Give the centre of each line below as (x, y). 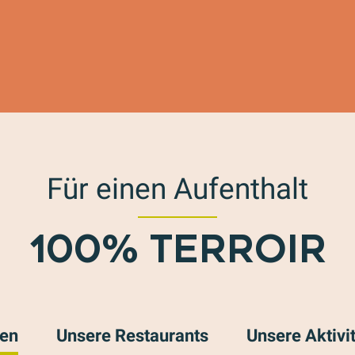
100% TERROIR (177, 250)
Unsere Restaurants (132, 335)
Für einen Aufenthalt (177, 189)
